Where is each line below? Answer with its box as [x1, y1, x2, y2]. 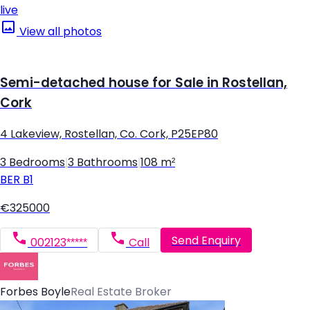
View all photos [17, 25, 102, 37]
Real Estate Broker [71, 286, 172, 298]
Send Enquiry [172, 234, 241, 246]
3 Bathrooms [68, 156, 138, 169]
